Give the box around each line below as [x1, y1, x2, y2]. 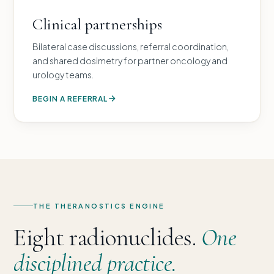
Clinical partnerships [32, 14, 162, 34]
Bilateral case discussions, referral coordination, [32, 40, 229, 52]
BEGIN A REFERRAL [32, 94, 108, 103]
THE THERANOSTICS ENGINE [33, 201, 165, 210]
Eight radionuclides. [13, 222, 201, 252]
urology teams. [32, 68, 94, 80]
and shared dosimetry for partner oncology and [32, 54, 228, 66]
